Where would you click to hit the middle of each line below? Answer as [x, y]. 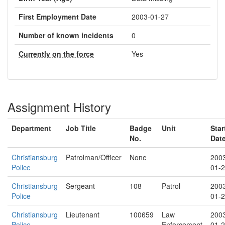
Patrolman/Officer [94, 157]
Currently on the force [56, 54]
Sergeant [80, 186]
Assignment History [59, 107]
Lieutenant [83, 214]
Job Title [81, 128]
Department [31, 128]
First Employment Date [58, 17]
